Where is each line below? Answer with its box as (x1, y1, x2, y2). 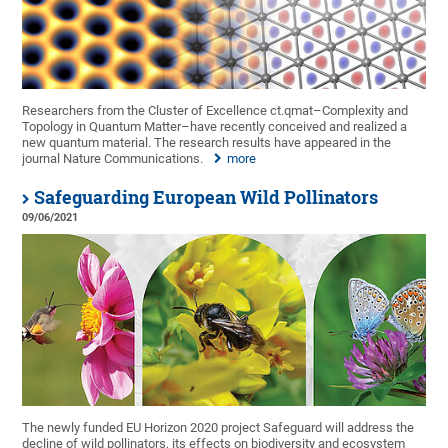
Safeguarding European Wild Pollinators (34, 186, 379, 210)
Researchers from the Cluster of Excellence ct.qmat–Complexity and (22, 103, 409, 119)
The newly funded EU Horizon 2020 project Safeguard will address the (22, 419, 415, 435)
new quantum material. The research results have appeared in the (22, 135, 392, 151)
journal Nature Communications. (22, 151, 204, 167)
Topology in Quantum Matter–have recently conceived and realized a (22, 119, 408, 135)
